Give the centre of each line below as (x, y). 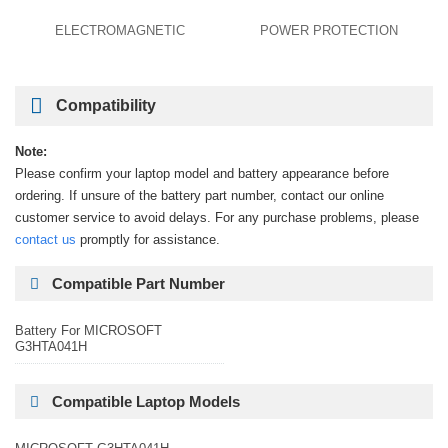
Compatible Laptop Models (146, 401)
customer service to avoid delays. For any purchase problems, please (217, 217)
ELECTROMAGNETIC (119, 30)
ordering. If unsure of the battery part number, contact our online (199, 195)
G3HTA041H (51, 346)
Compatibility (106, 105)
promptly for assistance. (148, 239)
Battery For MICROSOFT (88, 330)
